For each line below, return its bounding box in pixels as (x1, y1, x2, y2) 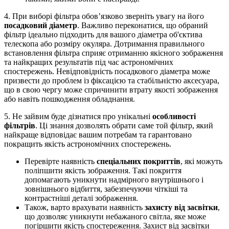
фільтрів (4, 121, 35, 130)
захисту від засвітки (145, 202, 218, 212)
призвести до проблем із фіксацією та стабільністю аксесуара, (4, 76, 219, 85)
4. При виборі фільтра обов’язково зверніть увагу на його (4, 11, 204, 20)
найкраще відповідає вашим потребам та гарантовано (4, 130, 192, 139)
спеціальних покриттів (97, 156, 180, 166)
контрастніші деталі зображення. (25, 193, 138, 202)
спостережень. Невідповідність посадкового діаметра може (4, 66, 210, 76)
